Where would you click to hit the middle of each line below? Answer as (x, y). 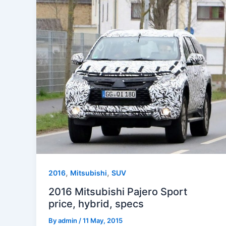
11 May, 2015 (103, 221)
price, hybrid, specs (96, 204)
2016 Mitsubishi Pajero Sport (118, 192)
